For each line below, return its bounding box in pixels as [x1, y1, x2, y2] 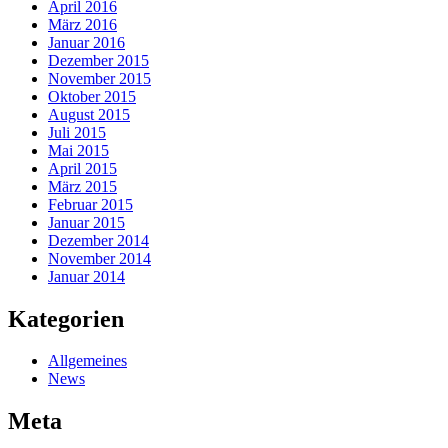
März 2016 [48, 15, 117, 33]
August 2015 [48, 105, 130, 123]
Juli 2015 [48, 123, 106, 141]
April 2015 [48, 159, 117, 177]
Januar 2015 [48, 213, 125, 231]
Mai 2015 [48, 141, 109, 159]
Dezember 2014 [48, 231, 149, 249]
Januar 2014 [48, 267, 125, 285]
